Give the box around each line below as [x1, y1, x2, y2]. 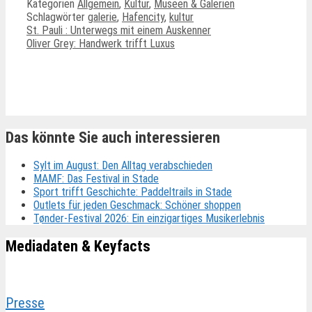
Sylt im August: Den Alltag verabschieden [33, 158, 212, 172]
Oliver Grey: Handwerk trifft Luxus [26, 37, 175, 51]
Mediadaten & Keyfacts [6, 237, 150, 256]
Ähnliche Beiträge [26, 64, 124, 81]
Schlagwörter [26, 10, 88, 24]
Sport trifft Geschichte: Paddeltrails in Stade [33, 185, 232, 198]
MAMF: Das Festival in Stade [33, 171, 159, 185]
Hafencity [122, 10, 164, 24]
